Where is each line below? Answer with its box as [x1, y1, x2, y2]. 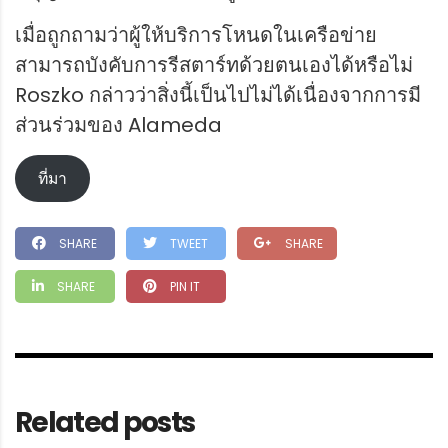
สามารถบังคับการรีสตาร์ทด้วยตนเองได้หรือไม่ [15, 51, 413, 80]
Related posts [15, 403, 195, 443]
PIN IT [170, 278, 200, 296]
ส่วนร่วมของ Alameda [15, 111, 222, 140]
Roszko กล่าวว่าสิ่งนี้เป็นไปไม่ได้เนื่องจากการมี [15, 81, 421, 110]
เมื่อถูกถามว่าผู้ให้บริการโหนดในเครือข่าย [15, 21, 377, 50]
